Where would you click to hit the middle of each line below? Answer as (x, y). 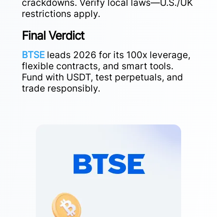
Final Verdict (53, 35)
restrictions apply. (61, 14)
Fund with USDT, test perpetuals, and (102, 77)
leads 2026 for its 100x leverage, (117, 55)
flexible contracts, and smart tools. (97, 66)
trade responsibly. (61, 88)
